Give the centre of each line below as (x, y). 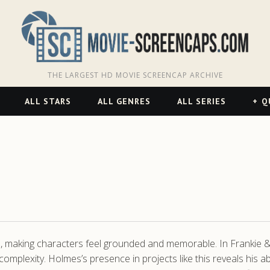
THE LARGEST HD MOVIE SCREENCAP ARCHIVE (135, 75)
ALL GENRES (124, 101)
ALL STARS (48, 101)
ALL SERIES (201, 101)
